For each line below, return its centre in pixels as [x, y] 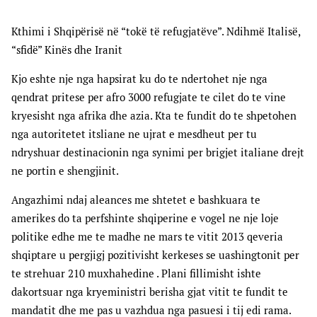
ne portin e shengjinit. [65, 171]
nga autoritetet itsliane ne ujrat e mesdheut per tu [134, 134]
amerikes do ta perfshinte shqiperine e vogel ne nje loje [145, 219]
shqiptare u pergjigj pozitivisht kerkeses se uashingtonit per [155, 255]
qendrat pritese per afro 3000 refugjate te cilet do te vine [149, 98]
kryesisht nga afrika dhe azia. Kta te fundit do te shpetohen [154, 116]
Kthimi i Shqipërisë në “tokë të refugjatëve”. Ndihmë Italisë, [156, 32]
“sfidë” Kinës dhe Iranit [67, 50]
